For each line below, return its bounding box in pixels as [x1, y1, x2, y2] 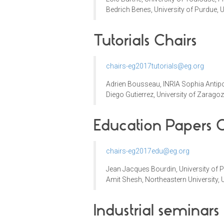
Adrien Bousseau [106, 80, 160, 88]
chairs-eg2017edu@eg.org [106, 147, 189, 155]
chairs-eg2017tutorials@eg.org [106, 62, 204, 70]
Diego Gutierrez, [106, 90, 156, 99]
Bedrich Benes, [106, 5, 154, 14]
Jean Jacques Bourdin [106, 165, 176, 173]
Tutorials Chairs [93, 31, 197, 50]
